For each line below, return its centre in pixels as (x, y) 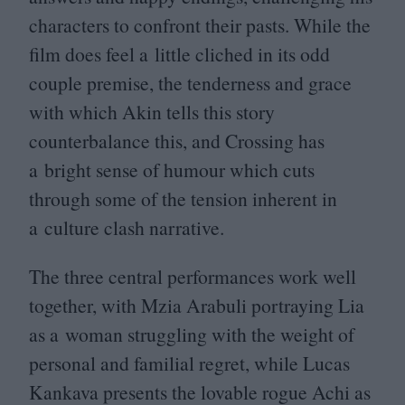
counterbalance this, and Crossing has (177, 141)
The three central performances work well (193, 276)
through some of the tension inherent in (183, 199)
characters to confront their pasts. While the (200, 25)
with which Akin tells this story (152, 112)
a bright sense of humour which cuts (172, 170)
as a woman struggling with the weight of (192, 334)
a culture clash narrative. (127, 228)
